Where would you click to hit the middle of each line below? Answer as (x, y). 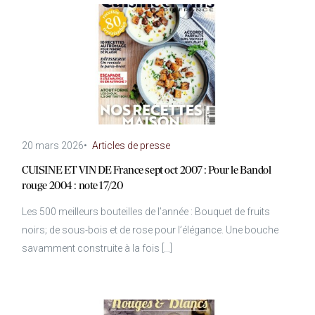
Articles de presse (131, 145)
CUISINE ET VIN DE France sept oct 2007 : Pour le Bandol (147, 171)
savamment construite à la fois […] (97, 248)
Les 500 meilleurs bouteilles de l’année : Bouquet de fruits (146, 211)
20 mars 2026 (53, 145)
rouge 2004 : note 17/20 (72, 187)
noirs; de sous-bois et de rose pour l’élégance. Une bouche (150, 230)
